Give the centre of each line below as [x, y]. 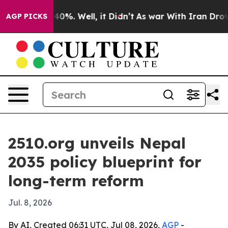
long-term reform [76, 181]
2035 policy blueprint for [105, 162]
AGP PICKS [27, 16]
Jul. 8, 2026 [30, 203]
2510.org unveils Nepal [97, 143]
